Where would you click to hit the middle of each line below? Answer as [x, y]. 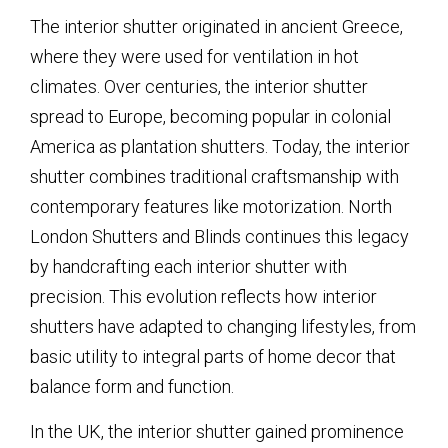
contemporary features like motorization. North [211, 207]
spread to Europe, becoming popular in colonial [210, 117]
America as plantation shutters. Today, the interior [220, 147]
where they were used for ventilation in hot [194, 57]
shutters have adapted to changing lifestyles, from [223, 327]
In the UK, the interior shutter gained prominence [217, 431]
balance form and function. [132, 387]
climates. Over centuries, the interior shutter [199, 87]
